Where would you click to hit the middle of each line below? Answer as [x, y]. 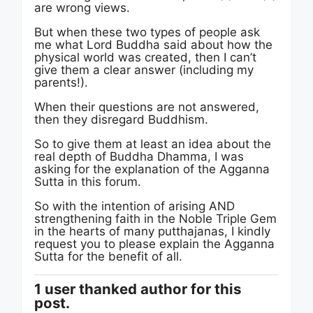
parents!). [61, 82]
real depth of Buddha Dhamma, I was [139, 156]
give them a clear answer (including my [144, 70]
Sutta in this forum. [88, 182]
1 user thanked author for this [138, 289]
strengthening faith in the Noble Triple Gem [155, 219]
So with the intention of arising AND [134, 206]
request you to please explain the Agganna [154, 244]
